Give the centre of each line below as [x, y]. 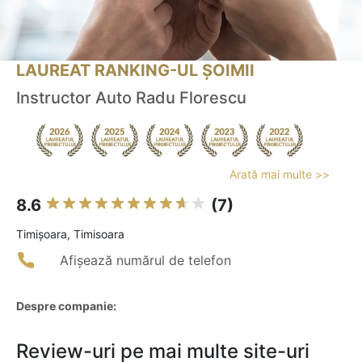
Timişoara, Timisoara [70, 234]
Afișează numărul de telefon [145, 261]
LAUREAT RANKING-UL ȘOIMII [135, 71]
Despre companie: [66, 306]
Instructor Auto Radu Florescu [131, 98]
